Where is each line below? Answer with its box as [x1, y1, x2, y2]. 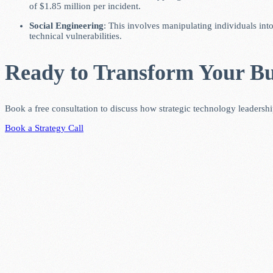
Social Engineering [29, 21, 104, 31]
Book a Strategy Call [5, 122, 83, 133]
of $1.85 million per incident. [29, 1, 141, 12]
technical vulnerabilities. [29, 31, 122, 41]
